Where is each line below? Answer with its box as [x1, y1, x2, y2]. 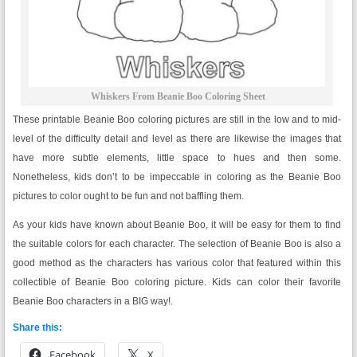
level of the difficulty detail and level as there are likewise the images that [12, 133, 342, 145]
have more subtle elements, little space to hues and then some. [12, 152, 342, 164]
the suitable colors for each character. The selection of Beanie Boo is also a [12, 238, 342, 250]
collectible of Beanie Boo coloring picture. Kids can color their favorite [12, 277, 342, 288]
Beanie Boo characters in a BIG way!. [12, 296, 173, 308]
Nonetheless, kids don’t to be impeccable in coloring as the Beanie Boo [12, 171, 342, 183]
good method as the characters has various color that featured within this [12, 257, 342, 269]
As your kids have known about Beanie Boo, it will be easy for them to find [12, 219, 342, 231]
